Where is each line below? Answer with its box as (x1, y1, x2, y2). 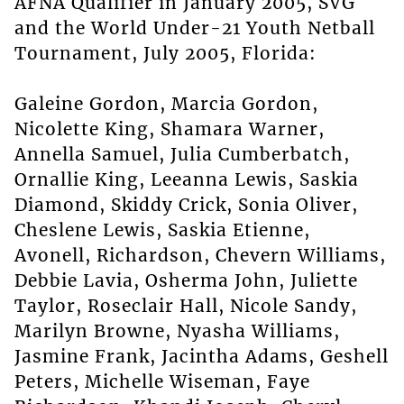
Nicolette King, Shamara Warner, (14, 118, 325, 141)
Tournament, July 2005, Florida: (14, 42, 317, 65)
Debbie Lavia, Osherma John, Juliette (14, 270, 358, 292)
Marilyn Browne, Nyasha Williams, (14, 320, 340, 343)
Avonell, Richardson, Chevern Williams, (14, 244, 386, 267)
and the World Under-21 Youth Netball (14, 17, 375, 40)
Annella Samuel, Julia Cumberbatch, (14, 143, 350, 166)
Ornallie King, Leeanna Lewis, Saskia (14, 169, 359, 191)
